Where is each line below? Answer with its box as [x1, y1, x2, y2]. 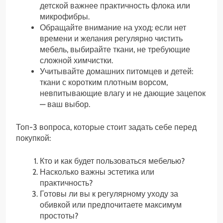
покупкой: [16, 133, 51, 143]
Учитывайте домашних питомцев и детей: [40, 67, 193, 77]
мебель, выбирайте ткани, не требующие [40, 45, 190, 55]
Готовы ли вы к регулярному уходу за [40, 189, 178, 199]
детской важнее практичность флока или [40, 1, 190, 11]
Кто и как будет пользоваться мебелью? [40, 156, 185, 166]
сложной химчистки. [40, 56, 113, 66]
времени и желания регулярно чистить [40, 34, 183, 44]
